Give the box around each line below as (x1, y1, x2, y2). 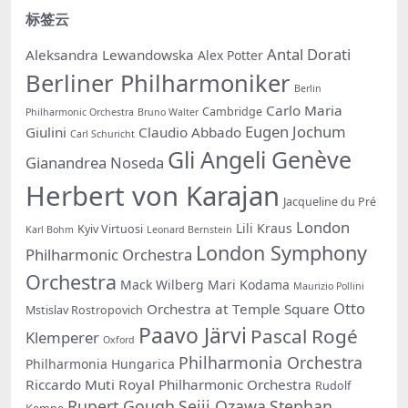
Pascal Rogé (250, 322, 358, 349)
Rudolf (315, 377, 351, 393)
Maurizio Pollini (293, 279, 364, 292)
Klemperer (25, 326, 99, 348)
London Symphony (196, 239, 367, 266)
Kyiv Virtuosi (77, 220, 143, 237)
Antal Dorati (267, 43, 351, 65)
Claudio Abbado (138, 122, 241, 141)
